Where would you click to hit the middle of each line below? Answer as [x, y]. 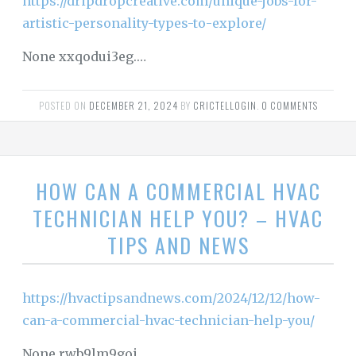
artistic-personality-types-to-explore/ [144, 23]
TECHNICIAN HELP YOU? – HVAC [178, 219]
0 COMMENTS [289, 106]
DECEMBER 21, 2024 [133, 106]
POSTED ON [64, 106]
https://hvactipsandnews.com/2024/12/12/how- [171, 298]
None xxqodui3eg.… [84, 57]
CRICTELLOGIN [224, 106]
